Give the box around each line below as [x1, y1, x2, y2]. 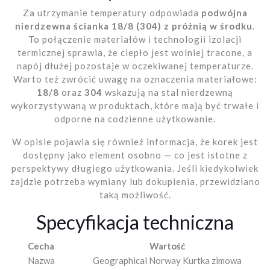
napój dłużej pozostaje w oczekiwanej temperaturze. [16, 60, 254, 72]
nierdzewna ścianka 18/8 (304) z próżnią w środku [15, 20, 253, 32]
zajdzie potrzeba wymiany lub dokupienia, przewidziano [10, 176, 260, 187]
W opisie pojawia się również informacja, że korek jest [12, 136, 258, 148]
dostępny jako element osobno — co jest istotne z [22, 149, 248, 161]
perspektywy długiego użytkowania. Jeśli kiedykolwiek [11, 163, 259, 174]
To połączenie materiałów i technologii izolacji [28, 34, 242, 45]
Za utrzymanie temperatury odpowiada [22, 7, 201, 19]
